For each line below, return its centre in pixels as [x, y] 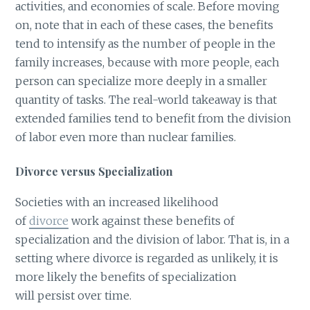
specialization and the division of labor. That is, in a [153, 239]
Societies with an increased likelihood [117, 202]
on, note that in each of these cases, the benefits [145, 25]
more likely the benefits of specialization [126, 276]
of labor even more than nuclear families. [126, 137]
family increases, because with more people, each [148, 63]
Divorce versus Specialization [94, 171]
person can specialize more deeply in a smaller [142, 81]
